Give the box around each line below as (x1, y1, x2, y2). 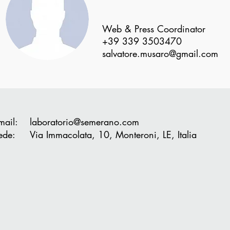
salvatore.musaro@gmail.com (102, 47, 218, 60)
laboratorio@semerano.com (30, 116, 139, 128)
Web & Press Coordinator (102, 23, 205, 35)
